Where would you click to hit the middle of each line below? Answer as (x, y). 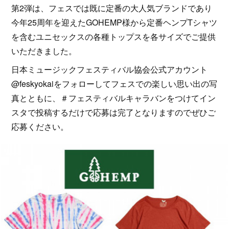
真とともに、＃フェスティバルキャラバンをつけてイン (114, 98)
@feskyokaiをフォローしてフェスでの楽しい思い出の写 (114, 84)
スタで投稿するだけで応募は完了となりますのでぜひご (114, 112)
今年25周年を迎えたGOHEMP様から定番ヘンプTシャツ (114, 22)
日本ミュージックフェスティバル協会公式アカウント (110, 69)
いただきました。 (44, 51)
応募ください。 (40, 127)
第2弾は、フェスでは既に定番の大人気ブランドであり (112, 8)
